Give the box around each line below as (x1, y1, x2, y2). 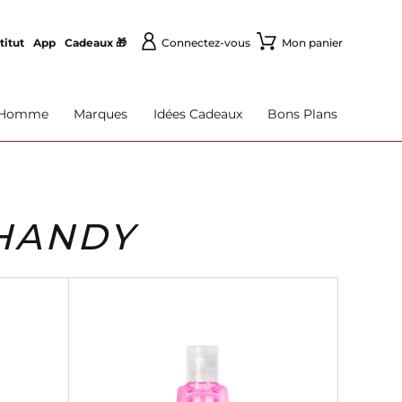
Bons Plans (267, 106, 337, 122)
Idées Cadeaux (153, 106, 242, 122)
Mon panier (281, 36, 343, 49)
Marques (74, 106, 128, 122)
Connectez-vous (161, 36, 250, 49)
